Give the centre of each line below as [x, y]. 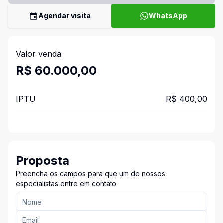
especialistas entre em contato [66, 183]
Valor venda [39, 54]
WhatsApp [168, 16]
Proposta [43, 161]
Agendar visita [64, 16]
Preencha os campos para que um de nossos [91, 173]
